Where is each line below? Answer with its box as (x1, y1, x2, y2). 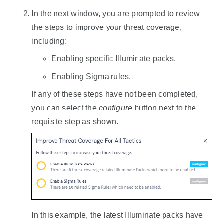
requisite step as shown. (31, 117, 119, 126)
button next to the (132, 103, 196, 112)
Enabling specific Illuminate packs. (51, 54, 176, 63)
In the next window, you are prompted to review (31, 9, 200, 18)
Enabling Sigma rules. (51, 72, 131, 81)
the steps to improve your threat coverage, (31, 23, 182, 31)
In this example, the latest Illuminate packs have (31, 210, 203, 219)
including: (31, 36, 67, 45)
